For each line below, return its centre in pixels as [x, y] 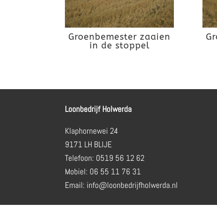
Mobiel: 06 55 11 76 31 [103, 171]
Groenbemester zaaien [120, 37]
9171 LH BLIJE [89, 144]
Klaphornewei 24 [92, 131]
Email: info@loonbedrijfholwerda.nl [122, 185]
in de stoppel [119, 46]
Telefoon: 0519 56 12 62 [105, 158]
